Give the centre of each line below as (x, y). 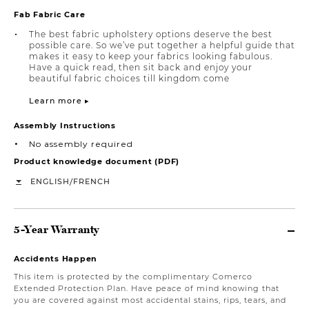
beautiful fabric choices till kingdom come (129, 78)
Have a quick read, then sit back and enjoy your (141, 67)
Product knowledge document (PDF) (97, 161)
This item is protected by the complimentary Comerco (133, 276)
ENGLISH (50, 181)
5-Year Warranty (57, 229)
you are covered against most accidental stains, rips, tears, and (150, 300)
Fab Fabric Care (50, 14)
